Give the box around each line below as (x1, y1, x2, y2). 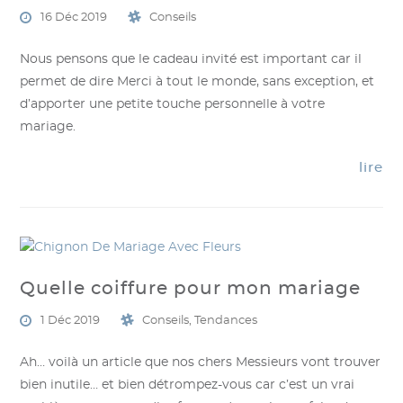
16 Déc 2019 (40, 12, 108, 23)
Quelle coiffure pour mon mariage (20, 279, 362, 298)
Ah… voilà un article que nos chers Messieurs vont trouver (20, 355, 381, 369)
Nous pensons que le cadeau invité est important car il (20, 53, 363, 66)
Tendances (194, 314, 258, 327)
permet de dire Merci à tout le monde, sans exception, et (20, 76, 375, 88)
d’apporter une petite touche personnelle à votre (20, 98, 326, 111)
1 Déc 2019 (40, 314, 101, 327)
